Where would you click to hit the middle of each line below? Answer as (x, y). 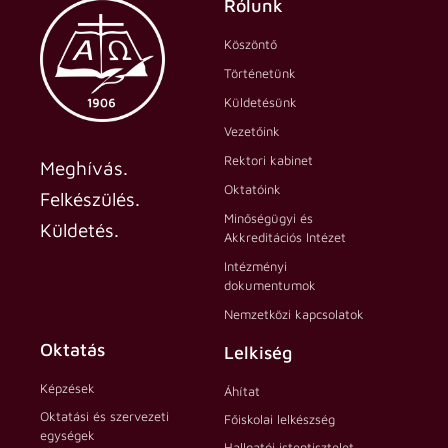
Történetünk (260, 72)
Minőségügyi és (268, 217)
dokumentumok (270, 284)
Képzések (67, 387)
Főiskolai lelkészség (279, 418)
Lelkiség (258, 352)
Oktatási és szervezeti (104, 415)
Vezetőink (252, 130)
